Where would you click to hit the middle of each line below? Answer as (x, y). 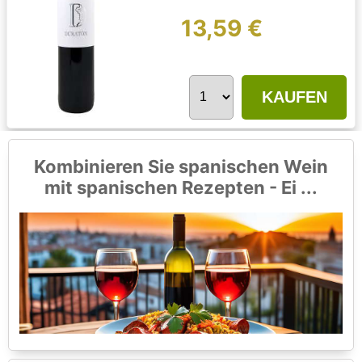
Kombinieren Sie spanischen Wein (181, 167)
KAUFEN (294, 97)
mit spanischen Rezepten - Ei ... (181, 188)
